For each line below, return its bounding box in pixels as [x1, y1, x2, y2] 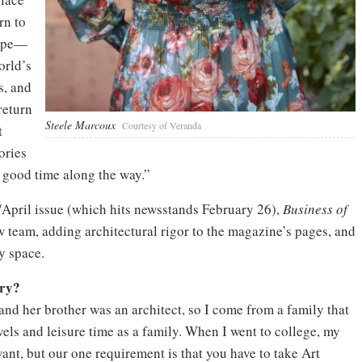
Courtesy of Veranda [122, 119, 201, 132]
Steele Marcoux [45, 117, 116, 133]
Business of [283, 200, 347, 218]
